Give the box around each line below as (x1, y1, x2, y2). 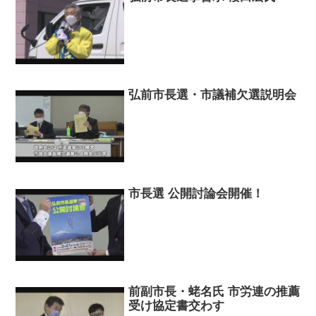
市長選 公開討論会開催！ (128, 186, 265, 200)
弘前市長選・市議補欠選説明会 (128, 88, 297, 102)
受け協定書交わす (128, 299, 225, 313)
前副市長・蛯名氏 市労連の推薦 (128, 285, 300, 299)
